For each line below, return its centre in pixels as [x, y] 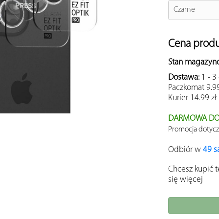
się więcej [186, 180]
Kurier [179, 98]
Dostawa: [185, 78]
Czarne [184, 10]
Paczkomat [187, 88]
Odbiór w [186, 150]
